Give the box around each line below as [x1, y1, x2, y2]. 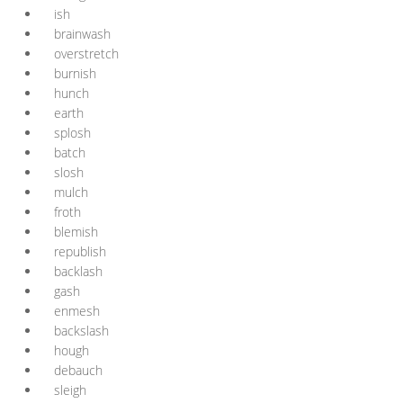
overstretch [54, 45, 119, 62]
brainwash [54, 25, 111, 42]
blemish [54, 223, 98, 240]
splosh [54, 124, 91, 141]
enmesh [54, 302, 100, 319]
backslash [54, 322, 109, 339]
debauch [54, 362, 103, 379]
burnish [54, 65, 96, 82]
